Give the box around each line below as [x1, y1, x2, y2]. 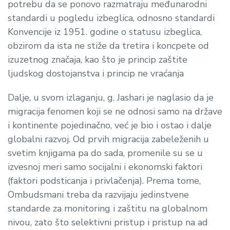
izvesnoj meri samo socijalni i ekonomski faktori [8, 160, 202, 173]
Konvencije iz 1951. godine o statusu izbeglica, [8, 25, 202, 38]
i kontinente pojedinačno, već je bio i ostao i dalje [8, 119, 212, 131]
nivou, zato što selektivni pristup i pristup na [8, 216, 198, 228]
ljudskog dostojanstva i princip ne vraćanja [8, 67, 184, 80]
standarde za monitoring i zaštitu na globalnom [8, 202, 207, 215]
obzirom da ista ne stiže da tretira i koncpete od [8, 39, 209, 52]
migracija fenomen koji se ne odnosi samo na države [8, 105, 222, 118]
